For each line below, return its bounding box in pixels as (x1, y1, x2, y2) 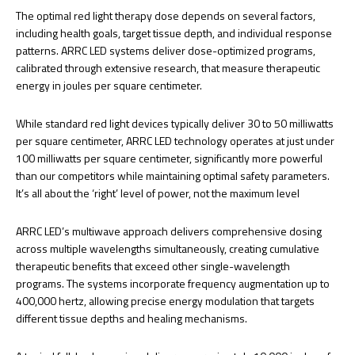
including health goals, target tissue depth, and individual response (16, 24, 332, 41)
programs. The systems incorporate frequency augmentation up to (16, 274, 330, 292)
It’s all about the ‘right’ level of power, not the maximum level (16, 184, 300, 201)
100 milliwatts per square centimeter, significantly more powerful (16, 149, 323, 166)
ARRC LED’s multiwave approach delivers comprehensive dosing (16, 222, 322, 239)
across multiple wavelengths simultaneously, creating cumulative (16, 239, 319, 257)
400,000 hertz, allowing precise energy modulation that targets (16, 292, 315, 309)
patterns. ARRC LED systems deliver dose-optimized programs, (16, 41, 315, 59)
